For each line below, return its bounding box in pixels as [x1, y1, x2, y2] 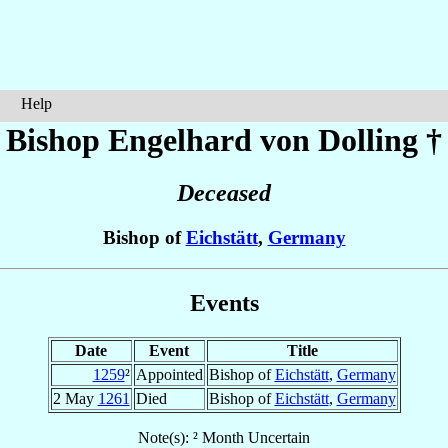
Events [189, 289, 259, 316]
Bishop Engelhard [6, 122, 260, 158]
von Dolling [260, 122, 418, 158]
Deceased [177, 180, 271, 207]
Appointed [135, 365, 203, 383]
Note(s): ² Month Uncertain [138, 428, 310, 446]
